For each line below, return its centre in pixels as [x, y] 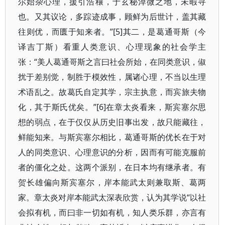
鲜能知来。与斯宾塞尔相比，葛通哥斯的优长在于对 [112, 137]
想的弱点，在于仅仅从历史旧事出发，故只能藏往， [112, 122]
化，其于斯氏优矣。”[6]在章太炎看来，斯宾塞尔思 [112, 107]
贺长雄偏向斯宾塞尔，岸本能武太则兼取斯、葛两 [112, 182]
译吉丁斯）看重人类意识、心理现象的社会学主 [112, 47]
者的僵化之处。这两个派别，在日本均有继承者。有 [112, 167]
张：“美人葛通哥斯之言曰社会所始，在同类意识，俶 [112, 62]
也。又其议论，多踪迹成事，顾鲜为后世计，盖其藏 [112, 17]
